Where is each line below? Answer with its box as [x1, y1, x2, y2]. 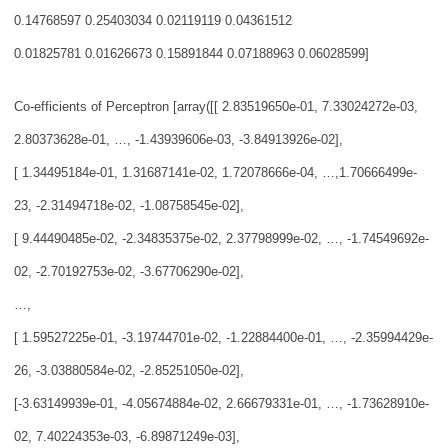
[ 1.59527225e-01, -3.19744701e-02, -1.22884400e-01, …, [14, 330, 351, 345]
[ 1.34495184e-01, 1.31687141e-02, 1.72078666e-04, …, [14, 165, 339, 180]
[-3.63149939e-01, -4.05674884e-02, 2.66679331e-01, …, [14, 396, 347, 411]
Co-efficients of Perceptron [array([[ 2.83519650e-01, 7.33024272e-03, [14, 99, 418, 114]
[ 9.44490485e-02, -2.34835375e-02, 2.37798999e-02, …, [14, 231, 347, 246]
